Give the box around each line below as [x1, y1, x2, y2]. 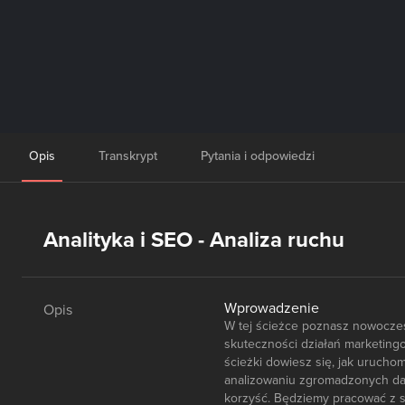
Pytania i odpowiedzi [201, 148, 315, 164]
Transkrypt [99, 148, 157, 164]
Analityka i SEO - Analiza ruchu [43, 227, 344, 253]
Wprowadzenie [224, 299, 319, 317]
